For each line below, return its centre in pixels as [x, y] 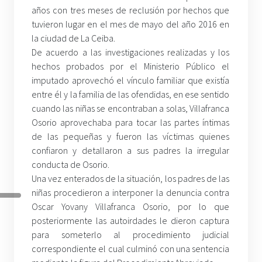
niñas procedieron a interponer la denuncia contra [131, 193]
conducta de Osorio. [70, 165]
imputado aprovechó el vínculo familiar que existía [131, 80]
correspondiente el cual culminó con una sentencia [131, 249]
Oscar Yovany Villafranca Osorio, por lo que [131, 207]
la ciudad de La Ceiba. [73, 38]
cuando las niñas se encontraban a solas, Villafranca [131, 108]
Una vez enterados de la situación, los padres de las [131, 179]
